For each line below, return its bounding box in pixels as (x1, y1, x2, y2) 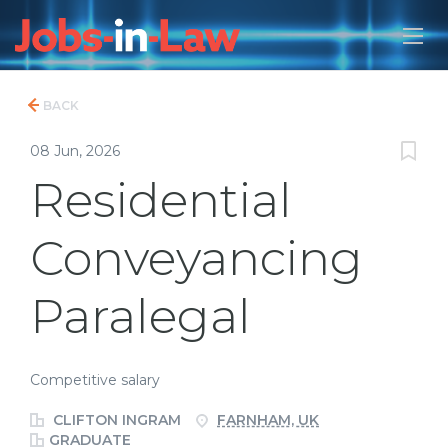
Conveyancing (30, 229, 363, 287)
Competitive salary (30, 371, 160, 389)
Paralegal (30, 287, 251, 345)
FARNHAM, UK (217, 411, 319, 429)
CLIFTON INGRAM (49, 411, 181, 429)
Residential (30, 171, 292, 229)
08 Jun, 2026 (30, 142, 120, 160)
